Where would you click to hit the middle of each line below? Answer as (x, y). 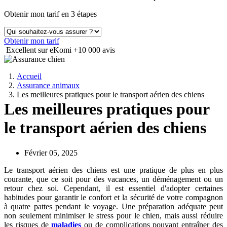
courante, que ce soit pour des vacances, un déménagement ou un (113, 179)
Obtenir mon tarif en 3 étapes (50, 14)
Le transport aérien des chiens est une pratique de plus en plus (113, 170)
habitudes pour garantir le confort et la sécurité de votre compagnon (113, 197)
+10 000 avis (94, 50)
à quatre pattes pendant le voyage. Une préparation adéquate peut (113, 206)
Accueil (29, 76)
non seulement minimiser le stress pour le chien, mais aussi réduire (113, 215)
